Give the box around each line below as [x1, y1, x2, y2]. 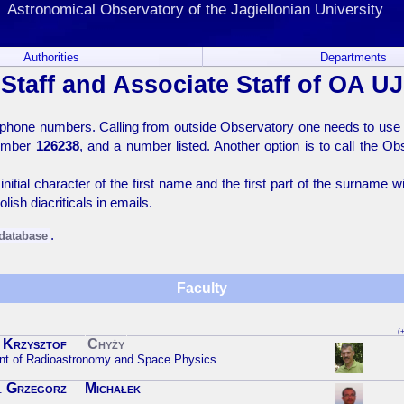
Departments [320, 50, 387, 64]
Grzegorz [6, 381, 67, 397]
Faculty [177, 280, 227, 297]
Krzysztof [3, 336, 67, 353]
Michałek [85, 381, 141, 397]
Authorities [23, 50, 79, 64]
